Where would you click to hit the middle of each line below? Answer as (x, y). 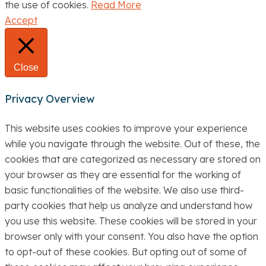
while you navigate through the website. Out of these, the (132, 144)
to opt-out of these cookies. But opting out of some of (126, 252)
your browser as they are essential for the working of (123, 175)
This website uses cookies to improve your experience (126, 129)
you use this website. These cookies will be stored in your (131, 221)
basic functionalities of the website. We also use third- (124, 190)
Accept (21, 20)
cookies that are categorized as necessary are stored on (133, 159)
